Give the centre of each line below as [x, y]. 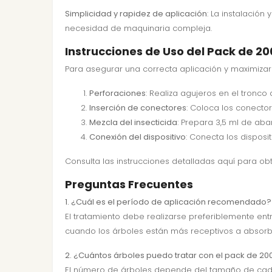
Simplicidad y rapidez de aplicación [136, 14]
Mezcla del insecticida [133, 122]
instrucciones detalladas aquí [176, 161]
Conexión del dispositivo [138, 137]
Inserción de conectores [138, 108]
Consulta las [91, 161]
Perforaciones [117, 93]
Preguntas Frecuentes [129, 184]
